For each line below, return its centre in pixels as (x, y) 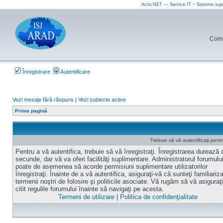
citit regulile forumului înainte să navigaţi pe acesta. (90, 189)
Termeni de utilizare (87, 197)
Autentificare (75, 72)
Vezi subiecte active (102, 100)
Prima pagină (31, 111)
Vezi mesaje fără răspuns (43, 100)
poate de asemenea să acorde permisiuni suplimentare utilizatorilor (111, 167)
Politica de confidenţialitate (159, 197)
